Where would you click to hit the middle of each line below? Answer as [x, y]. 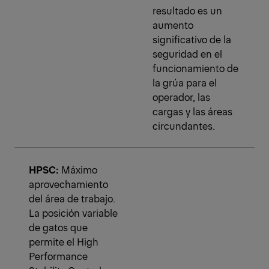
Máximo [78, 170]
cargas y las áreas [192, 111]
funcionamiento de [195, 68]
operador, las [181, 97]
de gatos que [58, 227]
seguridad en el [187, 54]
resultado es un [187, 11]
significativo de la [192, 39]
